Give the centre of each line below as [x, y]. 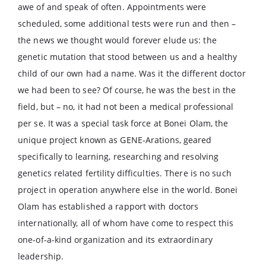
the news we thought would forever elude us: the [117, 40]
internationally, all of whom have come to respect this [126, 223]
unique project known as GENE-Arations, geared [115, 140]
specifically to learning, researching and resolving [118, 156]
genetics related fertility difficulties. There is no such [125, 173]
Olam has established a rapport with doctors [108, 206]
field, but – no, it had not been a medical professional [126, 107]
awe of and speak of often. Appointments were [112, 7]
